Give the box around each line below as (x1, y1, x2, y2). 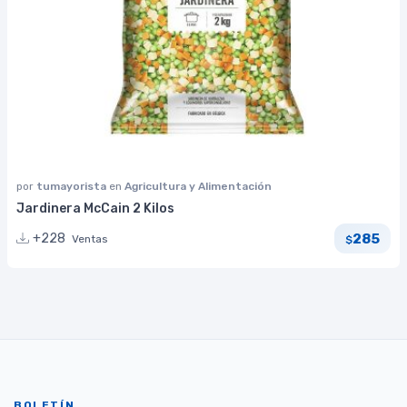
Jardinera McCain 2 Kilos (16, 201, 174, 216)
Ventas (72, 233, 108, 246)
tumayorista (36, 180, 109, 193)
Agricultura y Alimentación (124, 180, 272, 193)
